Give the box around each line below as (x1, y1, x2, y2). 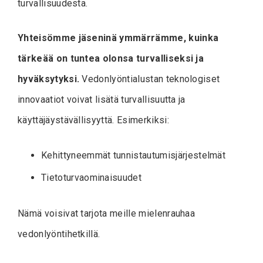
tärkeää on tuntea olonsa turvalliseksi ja (18, 52, 204, 64)
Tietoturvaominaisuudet (41, 171, 142, 183)
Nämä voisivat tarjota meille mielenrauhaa (18, 207, 195, 219)
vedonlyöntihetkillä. (18, 228, 100, 240)
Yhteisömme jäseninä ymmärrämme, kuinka (18, 32, 219, 43)
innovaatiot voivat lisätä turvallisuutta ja (18, 93, 186, 105)
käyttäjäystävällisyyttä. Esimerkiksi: (18, 114, 169, 126)
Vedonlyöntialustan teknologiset (79, 73, 220, 85)
